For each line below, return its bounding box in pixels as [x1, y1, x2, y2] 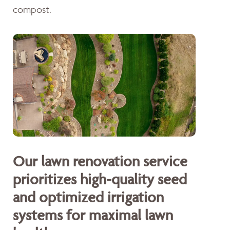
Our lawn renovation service [13, 152, 187, 170]
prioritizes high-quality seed [13, 170, 187, 188]
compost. [13, 3, 51, 15]
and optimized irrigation [13, 188, 164, 206]
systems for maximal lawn [13, 206, 173, 224]
